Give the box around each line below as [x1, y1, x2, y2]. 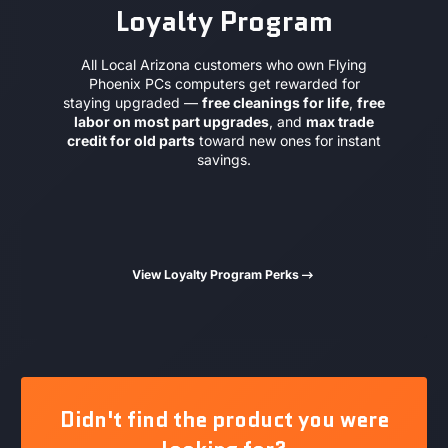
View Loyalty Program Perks [131, 266, 299, 282]
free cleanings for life [202, 93, 349, 111]
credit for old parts [67, 131, 195, 149]
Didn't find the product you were [59, 404, 389, 435]
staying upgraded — [63, 93, 202, 111]
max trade [306, 112, 374, 130]
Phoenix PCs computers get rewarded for [88, 74, 360, 92]
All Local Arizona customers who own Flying [81, 55, 367, 73]
